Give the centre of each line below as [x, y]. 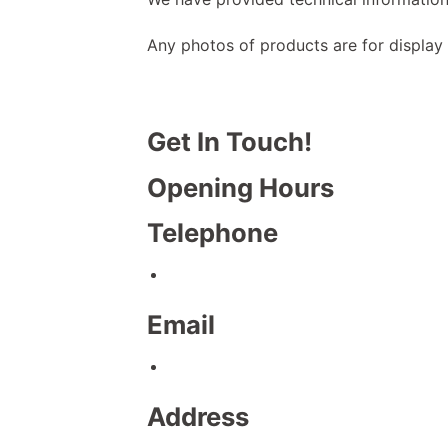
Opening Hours [240, 187]
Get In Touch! [229, 141]
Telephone [212, 233]
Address [198, 416]
